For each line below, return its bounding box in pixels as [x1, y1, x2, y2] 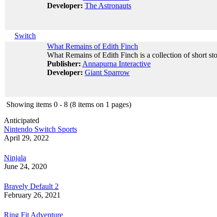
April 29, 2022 [4, 134, 49, 142]
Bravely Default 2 [4, 182, 59, 190]
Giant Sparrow [85, 68, 130, 77]
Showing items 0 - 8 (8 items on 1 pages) [6, 100, 131, 108]
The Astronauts [85, 1, 131, 10]
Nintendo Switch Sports [4, 125, 77, 133]
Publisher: [47, 60, 81, 68]
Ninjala [4, 154, 26, 162]
